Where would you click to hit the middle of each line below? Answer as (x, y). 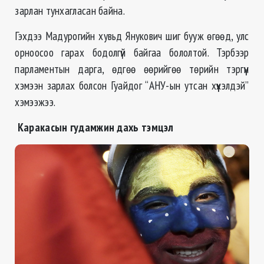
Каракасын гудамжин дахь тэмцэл (95, 127)
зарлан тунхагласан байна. (70, 10)
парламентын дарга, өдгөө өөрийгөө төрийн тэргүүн (132, 68)
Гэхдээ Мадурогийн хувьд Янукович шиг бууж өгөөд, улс (132, 35)
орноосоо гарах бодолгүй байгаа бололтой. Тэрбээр (132, 52)
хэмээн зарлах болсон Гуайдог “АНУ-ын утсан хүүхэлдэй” (132, 85)
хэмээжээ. (35, 101)
